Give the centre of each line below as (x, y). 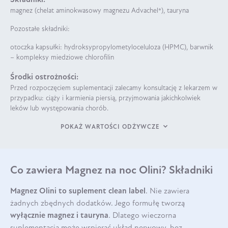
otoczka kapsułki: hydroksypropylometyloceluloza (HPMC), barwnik (112, 47)
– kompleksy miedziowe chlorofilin (62, 58)
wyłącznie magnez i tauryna (59, 216)
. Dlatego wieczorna (142, 216)
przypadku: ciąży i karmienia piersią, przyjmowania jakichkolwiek (105, 98)
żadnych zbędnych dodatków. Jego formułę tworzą (97, 203)
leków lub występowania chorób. (59, 108)
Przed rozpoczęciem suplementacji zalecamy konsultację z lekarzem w (114, 88)
